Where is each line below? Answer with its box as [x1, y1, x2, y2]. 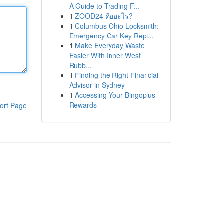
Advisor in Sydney [69, 80, 125, 90]
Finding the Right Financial [74, 70, 158, 80]
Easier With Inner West [69, 50, 141, 60]
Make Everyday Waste [74, 40, 145, 50]
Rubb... [69, 60, 92, 70]
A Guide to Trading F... [69, 1, 139, 11]
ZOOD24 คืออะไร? [74, 11, 133, 21]
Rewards [69, 100, 97, 110]
